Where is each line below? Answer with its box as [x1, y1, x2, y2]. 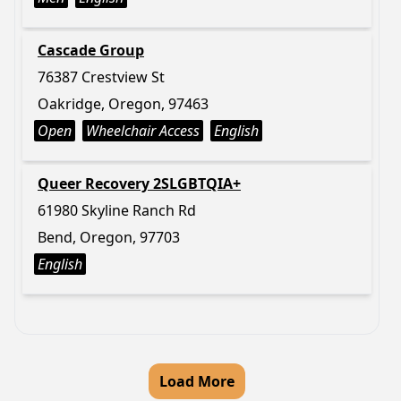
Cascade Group [38, 40, 144, 60]
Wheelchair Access [86, 121, 200, 141]
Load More [159, 371, 235, 391]
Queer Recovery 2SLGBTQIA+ [38, 174, 241, 193]
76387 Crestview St [38, 67, 165, 87]
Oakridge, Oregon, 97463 [38, 94, 209, 114]
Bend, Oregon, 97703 [38, 227, 180, 247]
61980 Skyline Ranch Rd [38, 200, 196, 220]
